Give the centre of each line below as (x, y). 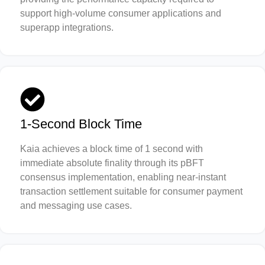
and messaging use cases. (76, 205)
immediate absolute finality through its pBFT (112, 163)
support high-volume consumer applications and (121, 13)
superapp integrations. (67, 27)
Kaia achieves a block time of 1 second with (112, 148)
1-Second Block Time (81, 124)
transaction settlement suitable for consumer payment (131, 191)
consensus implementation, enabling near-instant (123, 177)
